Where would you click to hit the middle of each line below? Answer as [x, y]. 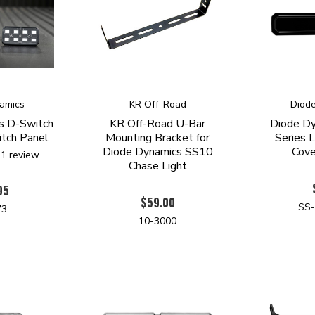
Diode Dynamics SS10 [157, 152]
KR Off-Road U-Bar [158, 123]
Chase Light [157, 166]
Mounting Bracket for [158, 137]
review [22, 155]
